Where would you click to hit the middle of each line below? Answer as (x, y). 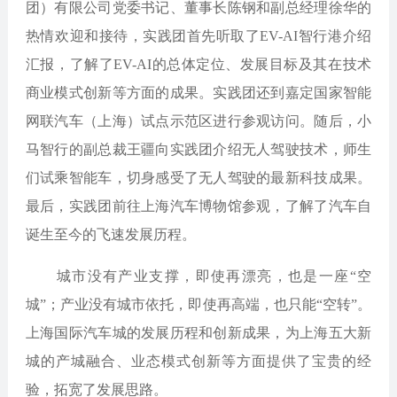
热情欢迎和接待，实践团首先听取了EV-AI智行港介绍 (198, 36)
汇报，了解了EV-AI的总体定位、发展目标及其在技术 (198, 64)
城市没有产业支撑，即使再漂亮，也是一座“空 (198, 276)
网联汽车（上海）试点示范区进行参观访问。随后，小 (198, 121)
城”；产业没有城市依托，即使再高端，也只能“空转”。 (198, 304)
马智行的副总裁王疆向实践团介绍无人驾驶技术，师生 (198, 149)
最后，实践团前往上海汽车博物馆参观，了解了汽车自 (198, 206)
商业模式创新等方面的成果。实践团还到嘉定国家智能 (198, 93)
